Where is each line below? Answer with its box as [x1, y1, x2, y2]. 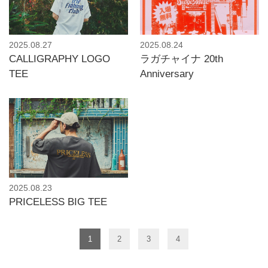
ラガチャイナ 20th [140, 53, 223, 65]
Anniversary [140, 68, 194, 80]
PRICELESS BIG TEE [9, 196, 107, 208]
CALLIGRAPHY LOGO [9, 53, 110, 65]
